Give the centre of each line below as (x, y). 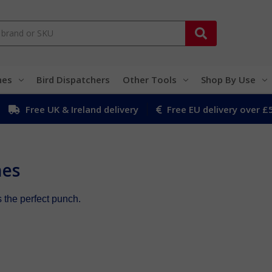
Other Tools (149, 79)
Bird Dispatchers (73, 79)
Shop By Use (228, 79)
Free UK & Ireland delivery (80, 109)
